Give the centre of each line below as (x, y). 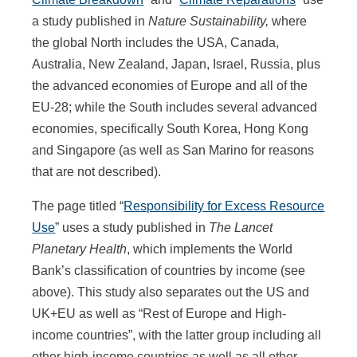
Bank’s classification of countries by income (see (169, 270)
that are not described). (97, 171)
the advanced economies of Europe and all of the (170, 85)
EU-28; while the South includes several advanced (175, 107)
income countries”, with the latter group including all (177, 335)
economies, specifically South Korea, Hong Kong (171, 128)
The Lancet (241, 227)
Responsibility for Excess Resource (224, 206)
